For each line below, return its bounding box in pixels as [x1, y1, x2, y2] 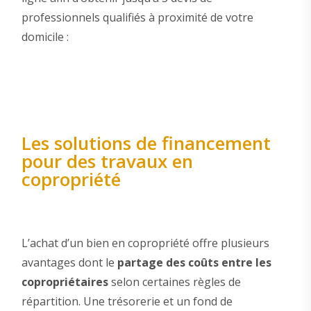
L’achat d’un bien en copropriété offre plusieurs [21, 235, 269, 251]
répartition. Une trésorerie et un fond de [21, 293, 233, 309]
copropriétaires [21, 274, 108, 289]
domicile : [21, 29, 69, 45]
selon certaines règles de [108, 274, 241, 289]
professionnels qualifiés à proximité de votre [21, 10, 253, 26]
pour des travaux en [21, 149, 193, 174]
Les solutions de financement [21, 131, 271, 155]
